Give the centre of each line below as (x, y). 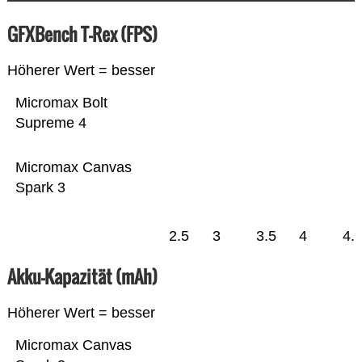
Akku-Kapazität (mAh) (82, 277)
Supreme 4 (51, 123)
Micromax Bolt (61, 103)
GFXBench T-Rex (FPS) (82, 34)
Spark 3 (40, 188)
